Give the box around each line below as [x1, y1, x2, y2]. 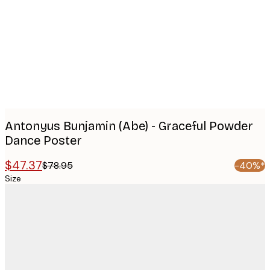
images [14, 8, 64, 28]
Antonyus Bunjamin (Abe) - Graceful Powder [5, 118, 253, 133]
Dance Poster [5, 133, 82, 148]
